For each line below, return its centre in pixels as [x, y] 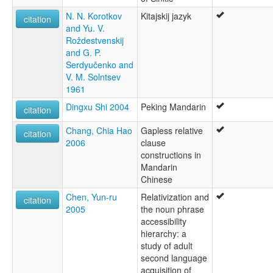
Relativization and [175, 197]
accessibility [164, 221]
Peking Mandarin [173, 106]
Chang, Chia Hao [99, 130]
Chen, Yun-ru [91, 197]
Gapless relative [172, 130]
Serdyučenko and [100, 64]
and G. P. [83, 52]
